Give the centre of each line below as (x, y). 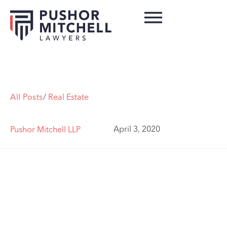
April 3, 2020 (137, 129)
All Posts (27, 97)
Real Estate (68, 97)
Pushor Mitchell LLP (45, 129)
